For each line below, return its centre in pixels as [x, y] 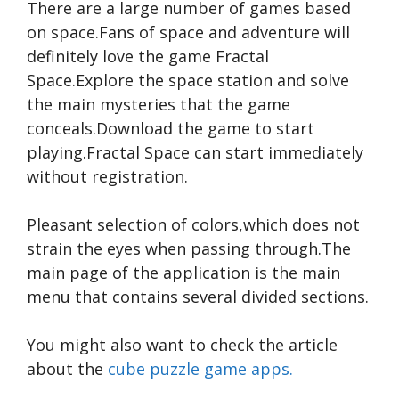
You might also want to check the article [182, 344]
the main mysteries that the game [159, 104]
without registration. [107, 176]
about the [67, 368]
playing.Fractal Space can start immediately [195, 152]
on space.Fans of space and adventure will [188, 32]
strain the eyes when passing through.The [189, 248]
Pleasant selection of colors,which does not [193, 224]
